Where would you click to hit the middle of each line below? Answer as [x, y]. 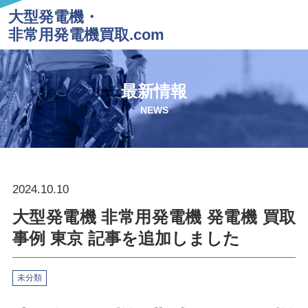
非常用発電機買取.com [86, 35]
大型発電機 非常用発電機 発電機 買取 [154, 217]
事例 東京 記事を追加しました [126, 238]
